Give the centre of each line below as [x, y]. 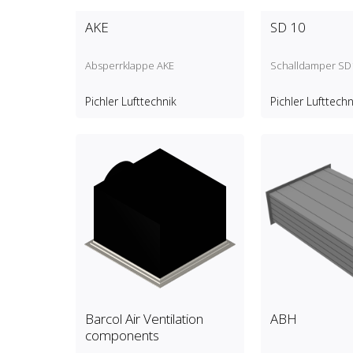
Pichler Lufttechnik [130, 102]
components [122, 336]
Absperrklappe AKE [129, 66]
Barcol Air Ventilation [144, 319]
